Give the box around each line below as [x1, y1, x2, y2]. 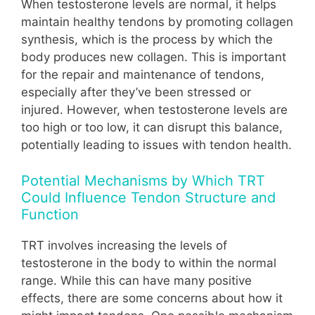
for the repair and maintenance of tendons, [21, 67, 264, 82]
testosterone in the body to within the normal [21, 255, 276, 270]
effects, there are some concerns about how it [21, 290, 283, 305]
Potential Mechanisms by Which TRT [21, 172, 265, 189]
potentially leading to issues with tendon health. [21, 138, 292, 153]
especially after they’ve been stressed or [21, 85, 251, 100]
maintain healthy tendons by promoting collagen [21, 15, 293, 30]
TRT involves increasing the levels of [21, 238, 227, 252]
